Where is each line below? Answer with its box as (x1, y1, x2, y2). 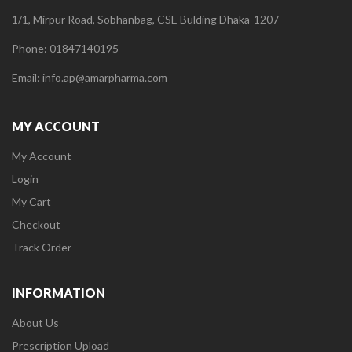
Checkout (12, 218, 60, 232)
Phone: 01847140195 (12, 42, 119, 56)
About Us (12, 316, 59, 330)
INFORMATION (12, 285, 105, 301)
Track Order (12, 240, 71, 255)
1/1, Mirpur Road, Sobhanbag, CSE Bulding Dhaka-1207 (12, 13, 279, 27)
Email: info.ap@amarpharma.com (12, 71, 167, 85)
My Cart (12, 195, 51, 209)
